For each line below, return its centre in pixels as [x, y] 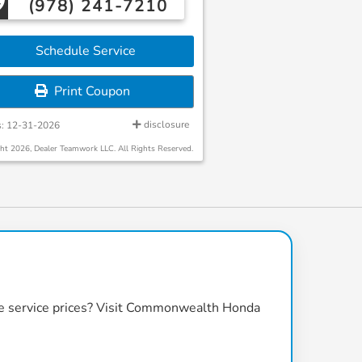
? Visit [107, 308]
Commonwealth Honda [193, 308]
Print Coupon [88, 91]
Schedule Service [82, 51]
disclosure [166, 124]
